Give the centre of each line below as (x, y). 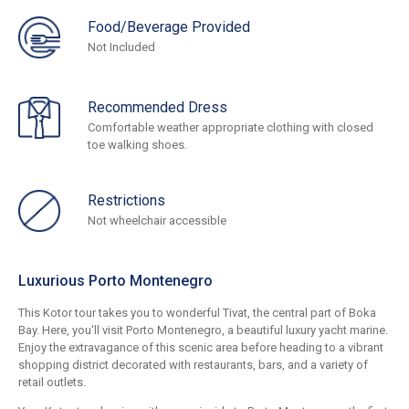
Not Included (121, 47)
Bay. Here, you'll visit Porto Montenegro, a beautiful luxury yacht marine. (203, 330)
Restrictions (126, 201)
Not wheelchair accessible (157, 221)
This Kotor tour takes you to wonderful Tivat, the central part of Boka (197, 313)
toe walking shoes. (137, 145)
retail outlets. (52, 383)
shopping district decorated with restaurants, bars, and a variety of (193, 365)
